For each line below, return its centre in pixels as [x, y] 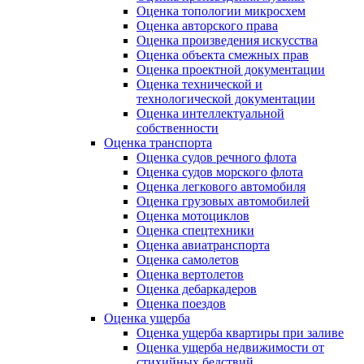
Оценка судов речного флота [217, 158]
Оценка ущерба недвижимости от [230, 348]
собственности [178, 128]
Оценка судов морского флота [220, 172]
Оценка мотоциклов [193, 216]
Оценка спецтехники [195, 231]
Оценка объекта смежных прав [223, 55]
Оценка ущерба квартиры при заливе [240, 333]
